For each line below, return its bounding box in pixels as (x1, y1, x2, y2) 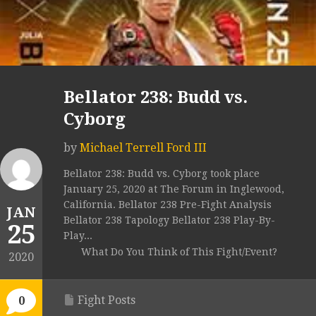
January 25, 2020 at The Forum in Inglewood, (63, 183, 284, 195)
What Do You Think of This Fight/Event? (81, 246, 277, 258)
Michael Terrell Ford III (80, 141, 207, 155)
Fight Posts (78, 293, 135, 308)
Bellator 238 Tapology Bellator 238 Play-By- (63, 214, 275, 226)
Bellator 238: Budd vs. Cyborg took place (63, 168, 260, 180)
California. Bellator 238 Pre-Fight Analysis (63, 199, 272, 211)
